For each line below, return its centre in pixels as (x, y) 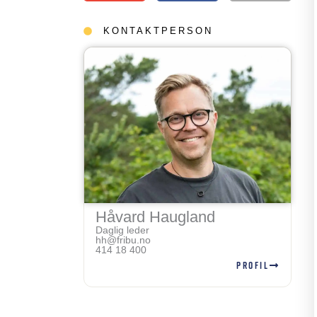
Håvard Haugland (155, 217)
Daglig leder (122, 230)
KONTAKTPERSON (158, 30)
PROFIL (253, 265)
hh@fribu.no (123, 240)
